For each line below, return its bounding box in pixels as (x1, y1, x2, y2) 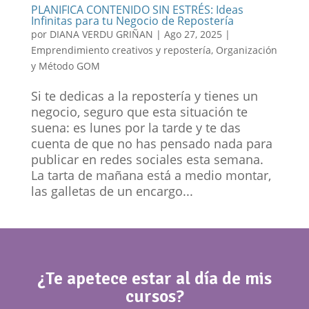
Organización (215, 43, 277, 57)
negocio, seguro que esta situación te (30, 103, 248, 120)
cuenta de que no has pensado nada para (30, 134, 272, 152)
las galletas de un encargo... (30, 182, 193, 199)
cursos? (125, 285, 184, 308)
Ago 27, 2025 (163, 27, 222, 41)
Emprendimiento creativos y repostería (30, 43, 211, 57)
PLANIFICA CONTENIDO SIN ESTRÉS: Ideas (30, 1, 243, 17)
